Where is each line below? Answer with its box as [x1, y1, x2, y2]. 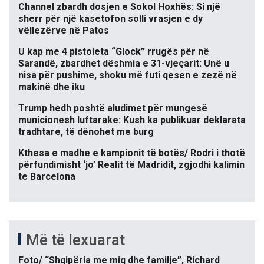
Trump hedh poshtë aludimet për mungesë [18, 103, 207, 114]
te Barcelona [18, 171, 75, 183]
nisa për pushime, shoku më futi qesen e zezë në [18, 70, 237, 81]
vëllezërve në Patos [18, 25, 109, 37]
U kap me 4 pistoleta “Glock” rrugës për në [18, 46, 209, 58]
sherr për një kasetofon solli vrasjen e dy [18, 13, 203, 25]
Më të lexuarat [26, 231, 125, 249]
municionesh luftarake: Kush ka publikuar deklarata [18, 114, 246, 126]
